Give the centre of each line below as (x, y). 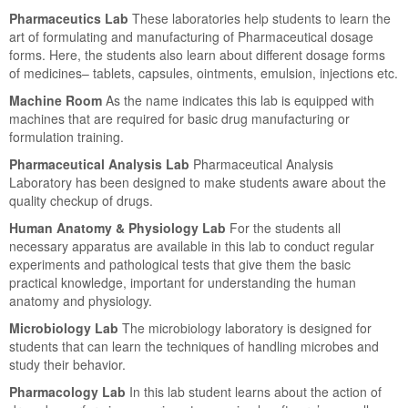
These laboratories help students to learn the (261, 19)
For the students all (283, 228)
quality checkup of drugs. (81, 201)
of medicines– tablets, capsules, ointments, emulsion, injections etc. (204, 73)
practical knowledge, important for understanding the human (183, 283)
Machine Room (56, 101)
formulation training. (66, 137)
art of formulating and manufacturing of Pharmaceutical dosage (191, 37)
